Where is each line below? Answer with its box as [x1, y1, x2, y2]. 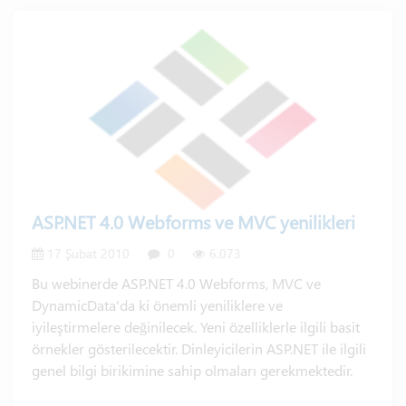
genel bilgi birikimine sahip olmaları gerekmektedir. [32, 361, 353, 381]
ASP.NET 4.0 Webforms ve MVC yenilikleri [32, 209, 355, 235]
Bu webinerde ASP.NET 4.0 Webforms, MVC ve [32, 274, 321, 294]
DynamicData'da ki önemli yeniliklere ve [32, 295, 283, 315]
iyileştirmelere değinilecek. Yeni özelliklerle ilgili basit [32, 317, 360, 337]
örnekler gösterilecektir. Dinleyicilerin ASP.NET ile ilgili [32, 339, 366, 359]
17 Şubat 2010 [43, 245, 130, 262]
